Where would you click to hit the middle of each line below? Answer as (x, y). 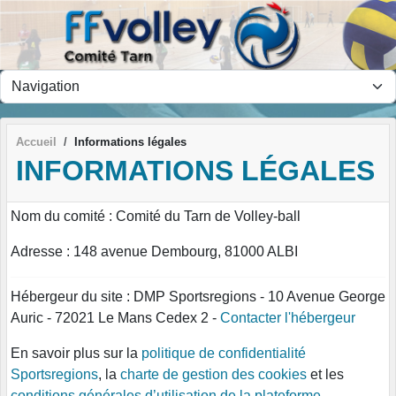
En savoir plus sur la (76, 354)
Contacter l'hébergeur (288, 318)
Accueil (36, 141)
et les (325, 375)
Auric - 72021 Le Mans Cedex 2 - (115, 318)
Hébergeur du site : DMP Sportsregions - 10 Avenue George (198, 297)
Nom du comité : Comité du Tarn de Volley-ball (156, 217)
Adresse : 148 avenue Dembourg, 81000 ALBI (154, 252)
